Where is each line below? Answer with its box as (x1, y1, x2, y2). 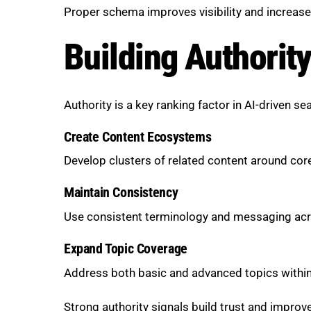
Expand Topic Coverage (64, 240, 187, 257)
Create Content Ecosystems (64, 128, 212, 145)
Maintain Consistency (64, 185, 178, 201)
